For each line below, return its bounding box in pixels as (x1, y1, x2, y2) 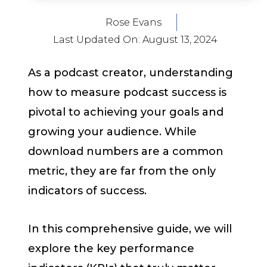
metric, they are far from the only (28, 164, 216, 178)
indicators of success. (28, 184, 147, 197)
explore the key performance (28, 242, 194, 256)
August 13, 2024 (142, 33, 218, 45)
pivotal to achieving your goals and (28, 105, 223, 119)
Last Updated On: (52, 33, 142, 45)
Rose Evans (105, 16, 162, 28)
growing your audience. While (28, 125, 197, 138)
